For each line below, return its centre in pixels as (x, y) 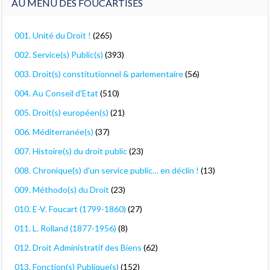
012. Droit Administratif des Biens (78, 247)
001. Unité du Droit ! (53, 35)
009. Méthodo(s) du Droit (62, 190)
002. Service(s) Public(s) (59, 55)
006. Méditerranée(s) (54, 132)
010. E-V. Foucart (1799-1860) (70, 209)
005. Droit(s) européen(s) (61, 112)
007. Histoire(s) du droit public (71, 151)
